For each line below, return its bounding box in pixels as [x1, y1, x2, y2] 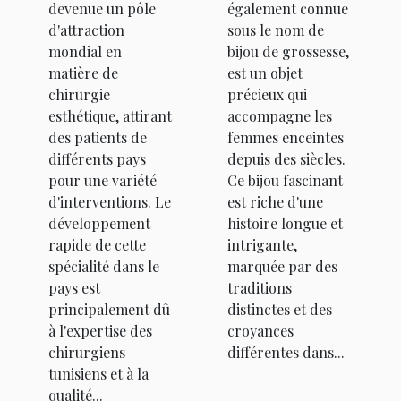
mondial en [48, 41, 122, 61]
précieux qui [227, 84, 307, 104]
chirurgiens [48, 342, 125, 362]
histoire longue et [227, 213, 343, 233]
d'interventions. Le [48, 192, 171, 211]
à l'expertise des [48, 320, 152, 340]
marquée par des [227, 256, 337, 276]
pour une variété [48, 170, 157, 190]
